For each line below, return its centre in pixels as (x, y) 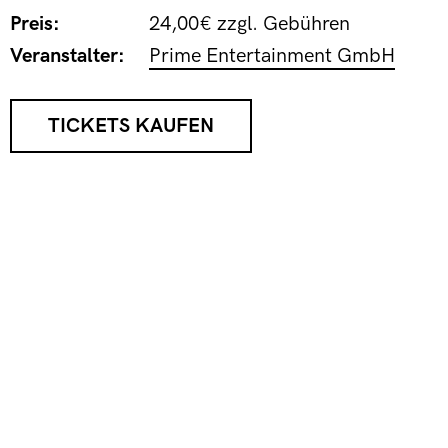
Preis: (35, 24)
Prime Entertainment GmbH (272, 56)
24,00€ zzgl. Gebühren (249, 24)
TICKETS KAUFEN (131, 126)
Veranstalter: (67, 56)
